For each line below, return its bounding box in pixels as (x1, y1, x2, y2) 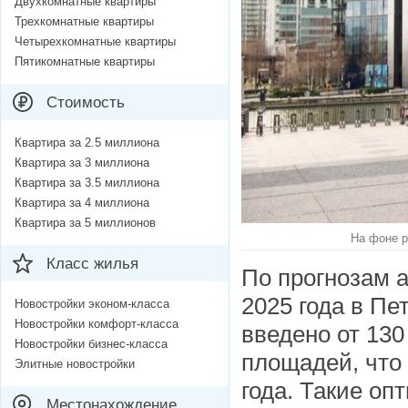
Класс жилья (46, 255, 138, 273)
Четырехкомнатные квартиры (15, 35, 176, 49)
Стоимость (46, 94, 125, 112)
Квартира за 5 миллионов (15, 216, 156, 230)
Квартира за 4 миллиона (15, 196, 149, 210)
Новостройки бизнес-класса (15, 337, 168, 352)
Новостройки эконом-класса (15, 297, 169, 311)
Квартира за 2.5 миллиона (15, 136, 159, 150)
